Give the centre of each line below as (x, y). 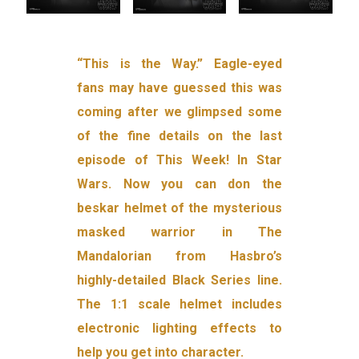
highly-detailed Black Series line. (179, 280)
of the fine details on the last (179, 136)
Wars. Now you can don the (179, 184)
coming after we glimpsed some (179, 112)
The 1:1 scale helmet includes (179, 305)
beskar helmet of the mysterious (179, 208)
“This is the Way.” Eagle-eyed (179, 64)
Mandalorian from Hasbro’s (179, 256)
